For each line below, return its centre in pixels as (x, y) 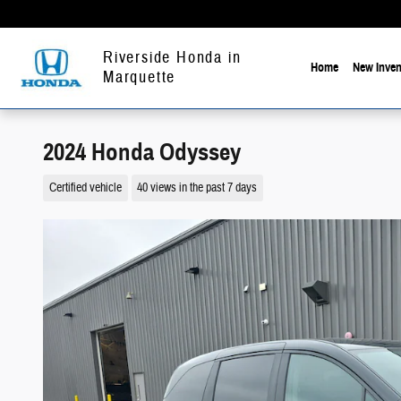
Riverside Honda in (172, 58)
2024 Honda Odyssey (142, 152)
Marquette (140, 77)
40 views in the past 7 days (197, 187)
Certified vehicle (85, 187)
